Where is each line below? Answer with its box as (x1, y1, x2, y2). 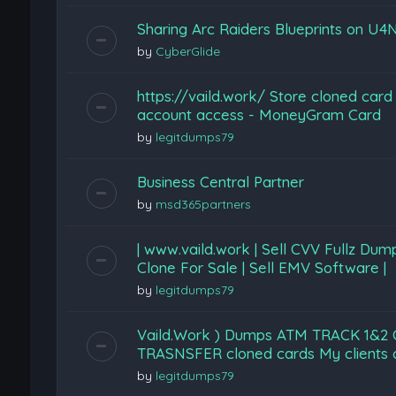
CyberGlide (155, 43, 220, 59)
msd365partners (155, 196, 251, 212)
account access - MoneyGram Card (136, 105, 381, 124)
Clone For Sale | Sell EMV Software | (136, 258, 386, 277)
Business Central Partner (136, 172, 304, 191)
